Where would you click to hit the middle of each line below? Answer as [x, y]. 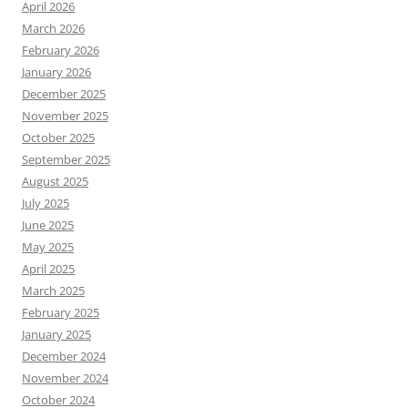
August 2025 [55, 181]
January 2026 [56, 71]
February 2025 [61, 312]
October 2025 [58, 137]
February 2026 [61, 50]
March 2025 [53, 290]
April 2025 [48, 268]
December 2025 [64, 93]
